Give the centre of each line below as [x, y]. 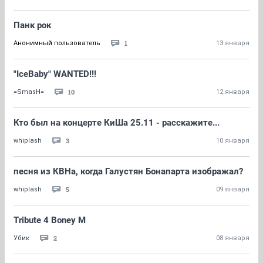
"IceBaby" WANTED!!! [55, 74]
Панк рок [32, 25]
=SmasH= [29, 92]
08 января [233, 238]
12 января [233, 92]
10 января [233, 141]
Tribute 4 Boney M [50, 220]
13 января [233, 43]
